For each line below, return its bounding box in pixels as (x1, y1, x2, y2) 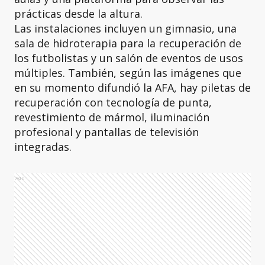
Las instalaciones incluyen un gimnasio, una (14, 21, 237, 35)
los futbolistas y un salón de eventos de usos (14, 51, 243, 65)
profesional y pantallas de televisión (14, 125, 199, 139)
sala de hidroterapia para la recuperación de (14, 36, 241, 50)
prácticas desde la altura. (14, 7, 143, 21)
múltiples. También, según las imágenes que (14, 66, 241, 80)
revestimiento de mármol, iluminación (14, 110, 209, 124)
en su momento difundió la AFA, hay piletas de (14, 80, 251, 95)
